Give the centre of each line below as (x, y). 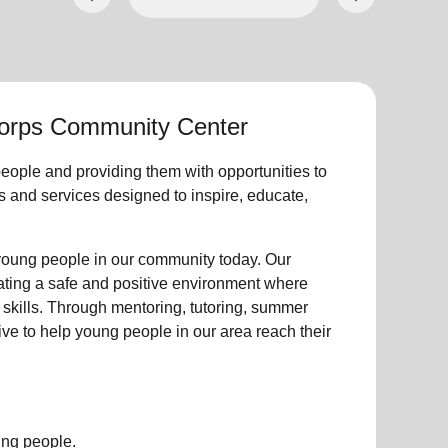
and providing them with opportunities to (183, 171)
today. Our (252, 259)
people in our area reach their (224, 331)
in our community (154, 259)
